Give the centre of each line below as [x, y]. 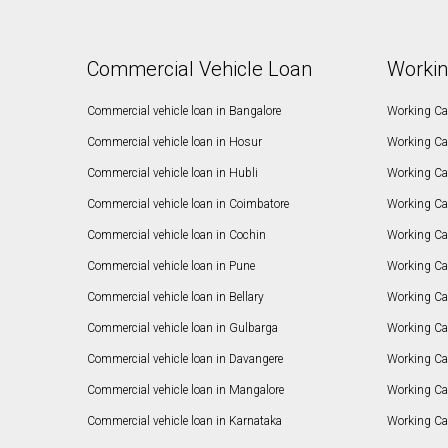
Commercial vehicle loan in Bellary [176, 297]
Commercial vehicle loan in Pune [171, 266]
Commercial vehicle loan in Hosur [175, 142]
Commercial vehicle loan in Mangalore [186, 390]
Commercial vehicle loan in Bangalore [184, 111]
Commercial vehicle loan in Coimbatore [188, 204]
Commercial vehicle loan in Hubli [173, 173]
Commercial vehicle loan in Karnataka [185, 421]
